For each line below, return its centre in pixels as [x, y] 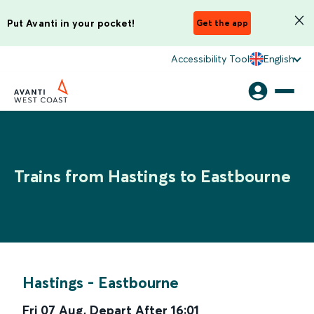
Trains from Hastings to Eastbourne [152, 176]
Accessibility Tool [210, 59]
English [279, 59]
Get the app [222, 23]
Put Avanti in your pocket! [71, 23]
